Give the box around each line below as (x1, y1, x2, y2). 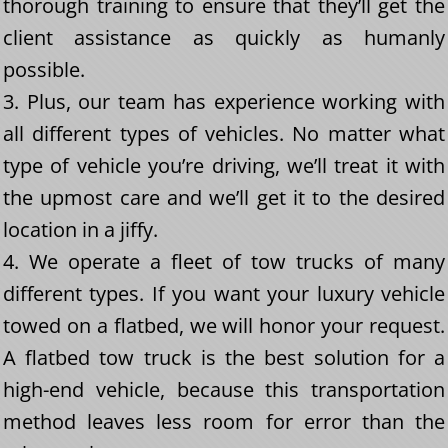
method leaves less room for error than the (3, 408, 445, 436)
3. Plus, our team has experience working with (3, 88, 445, 116)
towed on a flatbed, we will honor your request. (3, 312, 445, 340)
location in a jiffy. (3, 216, 158, 244)
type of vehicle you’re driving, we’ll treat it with (3, 152, 445, 180)
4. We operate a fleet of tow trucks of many (3, 248, 445, 276)
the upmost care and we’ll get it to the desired (3, 184, 445, 212)
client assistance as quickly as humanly (3, 24, 445, 52)
